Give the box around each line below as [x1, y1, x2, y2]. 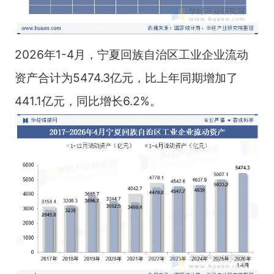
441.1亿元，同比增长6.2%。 [14, 93, 161, 108]
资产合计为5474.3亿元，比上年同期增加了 [14, 70, 238, 85]
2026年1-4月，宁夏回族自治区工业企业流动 [14, 46, 248, 62]
